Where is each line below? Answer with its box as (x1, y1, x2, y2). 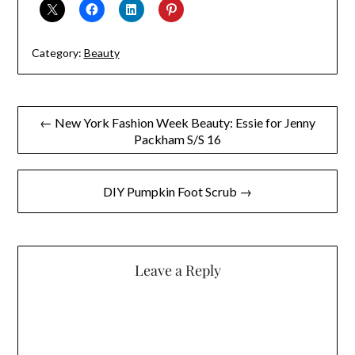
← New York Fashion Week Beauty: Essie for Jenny (40, 115, 315, 131)
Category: (31, 45, 82, 59)
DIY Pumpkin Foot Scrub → (103, 184, 252, 200)
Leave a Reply (134, 261, 221, 281)
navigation (17, 132, 108, 155)
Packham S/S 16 (134, 132, 221, 147)
